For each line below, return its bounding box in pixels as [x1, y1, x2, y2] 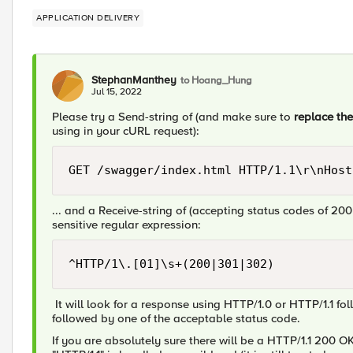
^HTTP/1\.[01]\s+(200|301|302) [69, 257, 274, 271]
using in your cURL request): [52, 124, 199, 138]
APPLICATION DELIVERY [36, 13, 139, 23]
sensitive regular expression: [52, 217, 201, 232]
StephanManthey [91, 73, 176, 87]
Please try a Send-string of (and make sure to [52, 110, 291, 124]
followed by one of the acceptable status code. [52, 311, 300, 325]
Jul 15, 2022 [91, 86, 142, 98]
